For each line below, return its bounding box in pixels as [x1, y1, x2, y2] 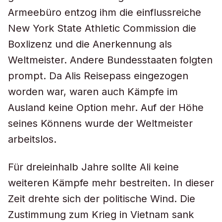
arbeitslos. [8, 133, 56, 145]
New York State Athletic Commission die [8, 22, 196, 34]
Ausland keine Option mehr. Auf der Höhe [8, 102, 204, 113]
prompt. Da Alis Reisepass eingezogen [8, 70, 188, 82]
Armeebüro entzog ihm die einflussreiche [8, 6, 201, 18]
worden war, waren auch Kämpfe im [8, 86, 178, 98]
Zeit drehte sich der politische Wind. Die [8, 193, 195, 205]
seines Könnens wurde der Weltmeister [8, 117, 193, 129]
